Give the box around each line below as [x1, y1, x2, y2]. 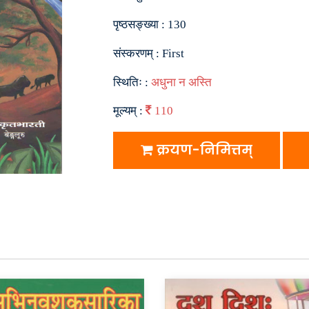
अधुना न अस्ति [151, 76, 212, 89]
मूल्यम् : [113, 104, 146, 117]
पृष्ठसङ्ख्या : [113, 18, 168, 31]
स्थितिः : [113, 76, 151, 89]
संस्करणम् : [113, 47, 162, 60]
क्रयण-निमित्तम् [153, 141, 252, 159]
